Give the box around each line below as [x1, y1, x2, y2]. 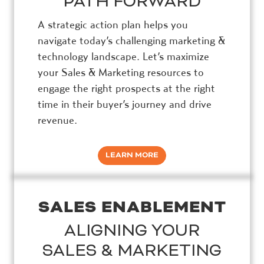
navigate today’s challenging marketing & [38, 34, 225, 47]
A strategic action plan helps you [38, 18, 188, 31]
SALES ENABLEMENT [38, 196, 226, 218]
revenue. [38, 113, 77, 126]
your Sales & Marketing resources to [38, 65, 204, 78]
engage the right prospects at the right [38, 81, 215, 94]
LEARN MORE [105, 150, 159, 160]
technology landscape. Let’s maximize [38, 49, 209, 62]
